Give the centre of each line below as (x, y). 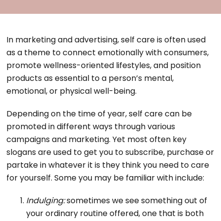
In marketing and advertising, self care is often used (106, 40)
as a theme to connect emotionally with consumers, (108, 53)
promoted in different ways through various (91, 127)
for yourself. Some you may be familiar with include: (106, 178)
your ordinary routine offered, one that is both (115, 213)
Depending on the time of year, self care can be (99, 114)
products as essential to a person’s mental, (90, 78)
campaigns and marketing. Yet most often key (97, 139)
